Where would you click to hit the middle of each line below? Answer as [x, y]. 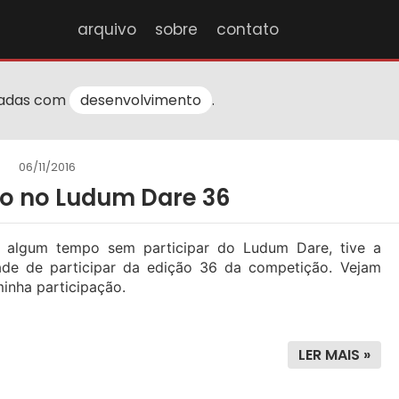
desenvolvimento [140, 101]
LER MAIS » [334, 355]
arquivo [106, 29]
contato [247, 29]
